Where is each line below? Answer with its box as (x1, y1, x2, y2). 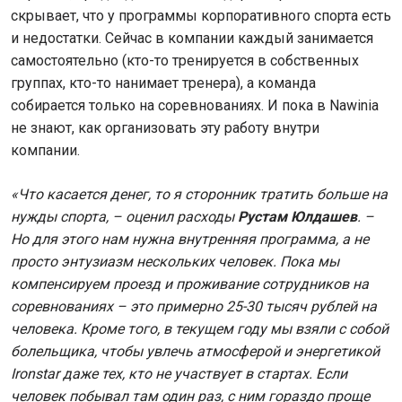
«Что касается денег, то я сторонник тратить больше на (11, 186, 388, 204)
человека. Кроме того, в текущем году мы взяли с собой (11, 320, 389, 338)
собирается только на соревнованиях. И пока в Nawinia (11, 97, 379, 115)
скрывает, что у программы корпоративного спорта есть (11, 7, 391, 25)
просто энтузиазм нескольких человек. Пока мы (11, 253, 339, 271)
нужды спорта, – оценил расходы (11, 208, 234, 226)
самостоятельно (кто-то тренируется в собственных (11, 52, 359, 70)
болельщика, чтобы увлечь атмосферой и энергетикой (11, 343, 380, 361)
